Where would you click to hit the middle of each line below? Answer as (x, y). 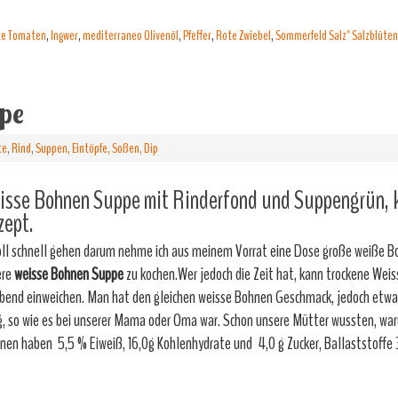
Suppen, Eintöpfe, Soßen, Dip (97, 148)
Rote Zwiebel (243, 36)
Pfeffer (197, 36)
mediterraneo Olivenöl (131, 36)
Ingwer (64, 36)
